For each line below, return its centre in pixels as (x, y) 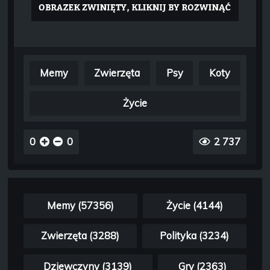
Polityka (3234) (195, 236)
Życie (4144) (195, 205)
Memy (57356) (80, 205)
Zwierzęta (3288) (80, 236)
